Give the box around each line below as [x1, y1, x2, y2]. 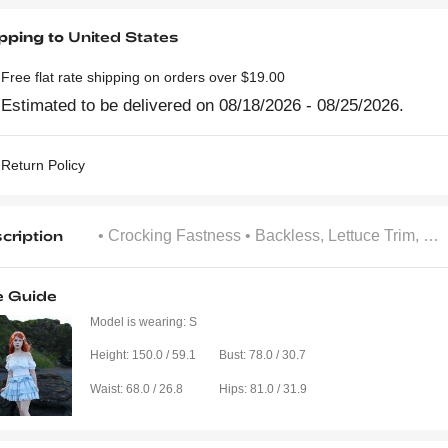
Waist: [89, 381, 123, 396]
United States [68, 28, 180, 46]
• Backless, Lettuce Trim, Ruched [244, 227, 423, 245]
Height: [89, 348, 129, 363]
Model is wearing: [89, 314, 186, 329]
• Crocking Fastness [97, 227, 245, 245]
